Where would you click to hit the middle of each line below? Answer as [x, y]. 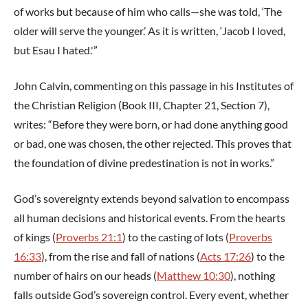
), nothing [253, 276]
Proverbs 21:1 [89, 237]
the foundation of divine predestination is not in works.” [144, 163]
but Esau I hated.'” [56, 50]
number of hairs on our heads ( [85, 276]
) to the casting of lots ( [176, 237]
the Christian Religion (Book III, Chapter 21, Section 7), [142, 105]
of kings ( [35, 237]
